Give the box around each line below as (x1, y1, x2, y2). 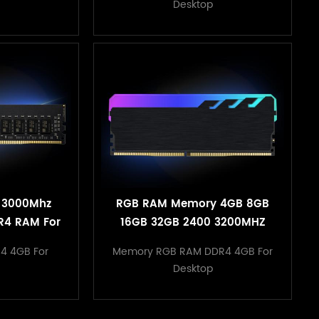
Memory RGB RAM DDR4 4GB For (113, 243, 273, 260)
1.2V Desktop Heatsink (132, 231, 253, 250)
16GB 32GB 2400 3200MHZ (120, 213, 266, 231)
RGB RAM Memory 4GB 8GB (116, 194, 270, 213)
